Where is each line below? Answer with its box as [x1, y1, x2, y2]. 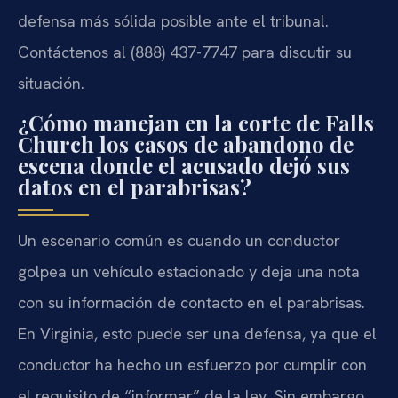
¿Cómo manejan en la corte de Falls [18, 107, 374, 137]
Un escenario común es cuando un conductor [18, 229, 340, 251]
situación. [18, 73, 84, 94]
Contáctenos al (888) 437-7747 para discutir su [18, 42, 352, 63]
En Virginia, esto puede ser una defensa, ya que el [18, 322, 377, 344]
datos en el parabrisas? [18, 171, 251, 201]
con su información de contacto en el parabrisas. [18, 291, 365, 313]
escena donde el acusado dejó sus [18, 150, 350, 179]
